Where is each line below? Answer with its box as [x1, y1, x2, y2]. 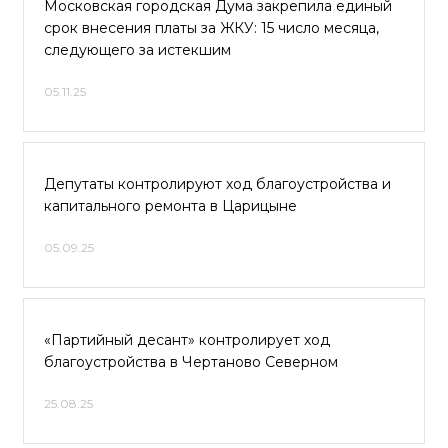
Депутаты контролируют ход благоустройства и [44, 175, 391, 193]
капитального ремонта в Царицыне [44, 197, 297, 215]
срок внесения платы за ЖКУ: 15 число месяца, [44, 19, 379, 37]
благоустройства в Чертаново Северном [44, 353, 338, 371]
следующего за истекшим [44, 41, 231, 59]
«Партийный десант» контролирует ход [44, 331, 330, 349]
